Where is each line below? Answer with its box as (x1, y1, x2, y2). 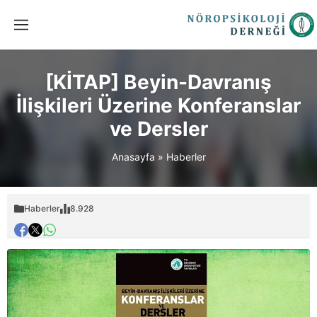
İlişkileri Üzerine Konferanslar (16, 93, 301, 117)
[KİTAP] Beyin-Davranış (45, 70, 272, 94)
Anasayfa (111, 151, 155, 163)
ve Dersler (109, 117, 208, 141)
